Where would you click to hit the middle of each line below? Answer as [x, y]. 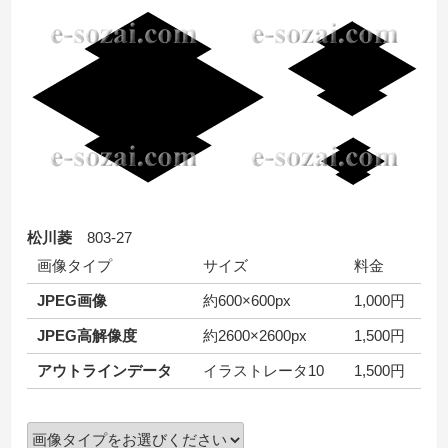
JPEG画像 [72, 300]
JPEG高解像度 [87, 335]
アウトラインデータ [104, 370]
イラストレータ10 [263, 370]
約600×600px [247, 300]
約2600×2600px [255, 335]
